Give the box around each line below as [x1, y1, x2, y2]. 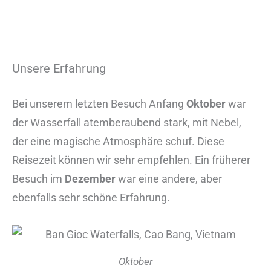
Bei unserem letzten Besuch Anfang [12, 97, 186, 111]
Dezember [65, 172, 116, 186]
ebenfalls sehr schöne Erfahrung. [12, 191, 170, 204]
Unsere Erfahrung [12, 61, 106, 76]
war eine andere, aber [116, 172, 222, 186]
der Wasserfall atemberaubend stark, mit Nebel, [12, 116, 241, 129]
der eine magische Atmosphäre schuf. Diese [12, 135, 224, 148]
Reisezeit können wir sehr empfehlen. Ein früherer [12, 154, 250, 167]
